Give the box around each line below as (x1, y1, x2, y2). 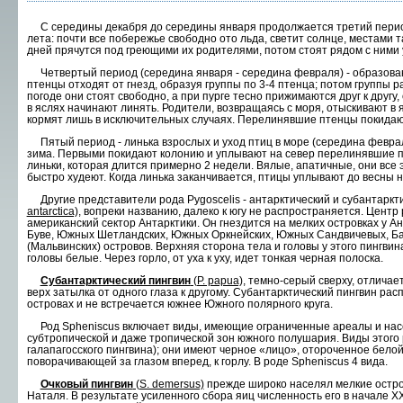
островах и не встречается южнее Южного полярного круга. (26, 297, 333, 310)
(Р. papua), (190, 273, 246, 287)
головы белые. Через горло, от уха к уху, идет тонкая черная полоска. (26, 251, 383, 264)
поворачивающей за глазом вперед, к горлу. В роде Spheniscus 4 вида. (26, 354, 388, 368)
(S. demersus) (132, 377, 204, 390)
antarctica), (26, 204, 81, 218)
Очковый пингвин (40, 377, 133, 390)
